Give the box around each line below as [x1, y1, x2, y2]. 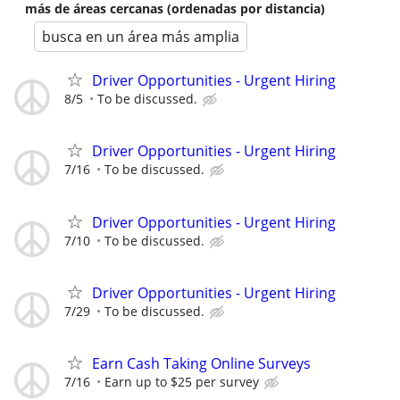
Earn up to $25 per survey [104, 372, 259, 390]
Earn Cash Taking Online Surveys [92, 353, 311, 373]
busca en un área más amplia [42, 27, 239, 47]
